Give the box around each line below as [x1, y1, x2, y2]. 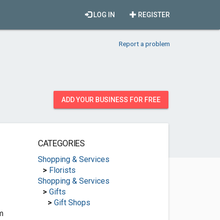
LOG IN [92, 11, 115, 19]
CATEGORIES [37, 138, 85, 148]
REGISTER [137, 11, 170, 19]
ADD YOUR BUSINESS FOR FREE [61, 96, 161, 104]
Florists [49, 165, 76, 175]
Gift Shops [54, 198, 90, 207]
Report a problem [119, 40, 170, 48]
